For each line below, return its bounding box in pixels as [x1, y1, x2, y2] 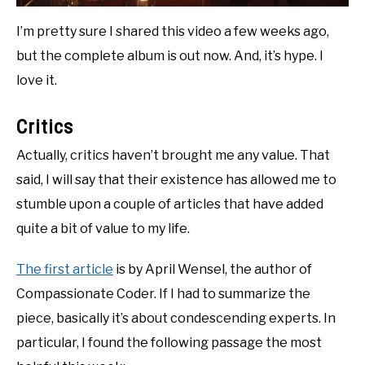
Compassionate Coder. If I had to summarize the [16, 286, 310, 302]
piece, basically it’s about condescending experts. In [16, 310, 336, 327]
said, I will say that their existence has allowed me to [16, 172, 336, 188]
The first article [16, 262, 113, 278]
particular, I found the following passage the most [16, 335, 322, 351]
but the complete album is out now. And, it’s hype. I [16, 48, 323, 64]
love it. [16, 73, 57, 89]
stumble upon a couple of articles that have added [16, 196, 323, 213]
